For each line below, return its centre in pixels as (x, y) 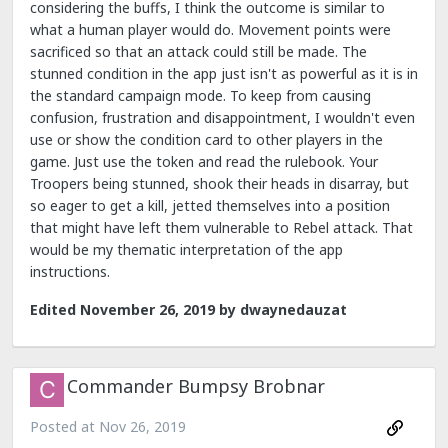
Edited (55, 309)
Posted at (64, 426)
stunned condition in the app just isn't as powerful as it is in (224, 73)
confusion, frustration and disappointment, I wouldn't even (222, 117)
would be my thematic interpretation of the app (186, 249)
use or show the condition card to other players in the (206, 139)
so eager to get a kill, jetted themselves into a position (210, 205)
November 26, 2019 (147, 309)
